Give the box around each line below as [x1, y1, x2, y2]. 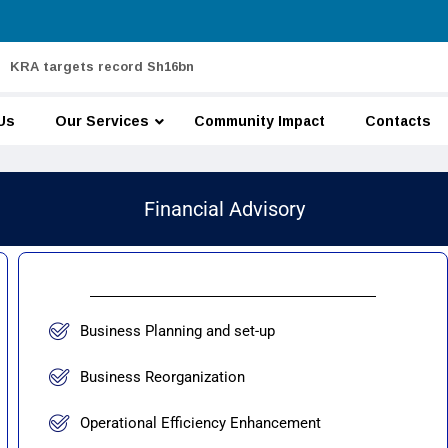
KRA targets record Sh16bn [10, 59, 194, 74]
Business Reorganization [79, 368, 245, 386]
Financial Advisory [143, 197, 305, 221]
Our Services [55, 113, 149, 129]
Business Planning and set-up [79, 322, 275, 340]
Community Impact [194, 113, 325, 129]
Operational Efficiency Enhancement [79, 414, 321, 432]
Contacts [365, 113, 431, 129]
